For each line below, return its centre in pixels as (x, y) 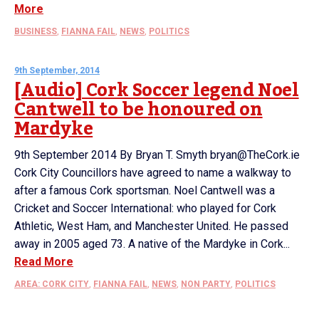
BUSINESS (36, 31)
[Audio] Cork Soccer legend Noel (157, 90)
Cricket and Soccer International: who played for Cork (145, 208)
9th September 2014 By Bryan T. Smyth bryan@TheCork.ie (157, 155)
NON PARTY (206, 284)
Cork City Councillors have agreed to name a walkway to (153, 173)
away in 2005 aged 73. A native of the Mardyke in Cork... (152, 244)
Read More (44, 262)
